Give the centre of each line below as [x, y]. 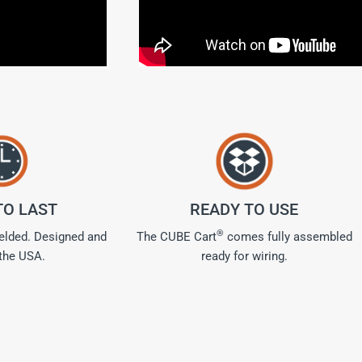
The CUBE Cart [176, 237]
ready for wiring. [244, 256]
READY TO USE [244, 209]
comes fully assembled [288, 237]
